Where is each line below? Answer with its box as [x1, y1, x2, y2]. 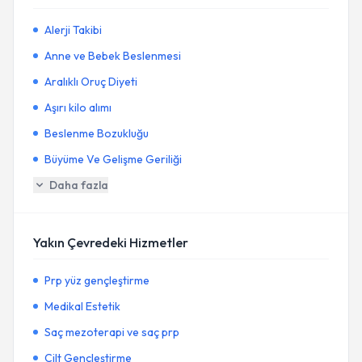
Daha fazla [49, 178, 108, 192]
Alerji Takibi [44, 23, 102, 37]
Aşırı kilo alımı [44, 100, 112, 115]
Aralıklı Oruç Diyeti [44, 74, 137, 89]
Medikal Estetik [44, 299, 120, 314]
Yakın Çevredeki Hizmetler [33, 234, 188, 250]
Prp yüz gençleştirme [44, 273, 149, 288]
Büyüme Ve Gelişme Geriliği [44, 152, 182, 166]
